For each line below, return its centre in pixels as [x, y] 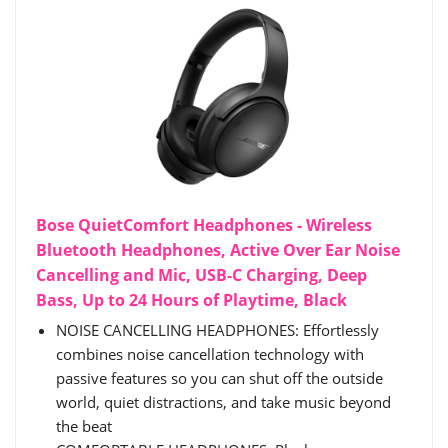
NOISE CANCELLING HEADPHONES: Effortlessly [217, 330]
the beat [84, 426]
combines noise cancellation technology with [210, 354]
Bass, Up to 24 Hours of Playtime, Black [191, 300]
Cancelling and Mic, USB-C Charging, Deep [201, 275]
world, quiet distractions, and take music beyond [223, 402]
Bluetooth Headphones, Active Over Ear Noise [218, 250]
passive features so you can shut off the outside [219, 378]
